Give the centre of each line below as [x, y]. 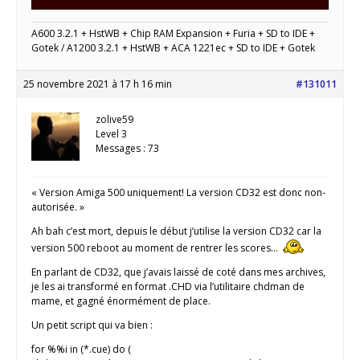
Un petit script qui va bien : [92, 325]
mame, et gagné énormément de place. [121, 301]
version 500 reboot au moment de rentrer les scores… [156, 248]
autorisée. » [58, 207]
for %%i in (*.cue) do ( [81, 350]
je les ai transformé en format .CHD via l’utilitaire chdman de [168, 287]
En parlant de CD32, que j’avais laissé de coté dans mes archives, [178, 272]
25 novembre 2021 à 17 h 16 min [98, 84]
